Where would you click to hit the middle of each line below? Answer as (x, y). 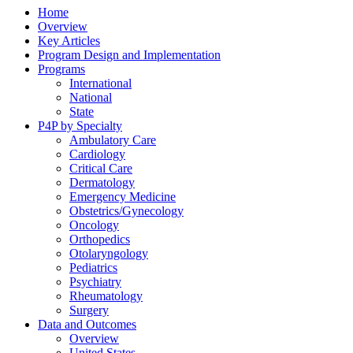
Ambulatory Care (113, 139)
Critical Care (101, 168)
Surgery (89, 310)
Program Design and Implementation (129, 54)
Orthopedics (100, 239)
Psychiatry (95, 281)
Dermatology (102, 182)
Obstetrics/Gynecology (126, 210)
